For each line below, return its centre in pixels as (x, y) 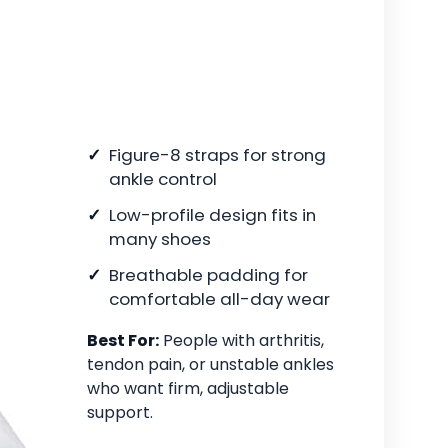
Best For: (123, 341)
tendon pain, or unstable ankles (210, 365)
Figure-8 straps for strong (217, 155)
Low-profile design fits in (212, 215)
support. (120, 413)
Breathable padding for (208, 275)
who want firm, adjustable (188, 389)
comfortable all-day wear (219, 299)
